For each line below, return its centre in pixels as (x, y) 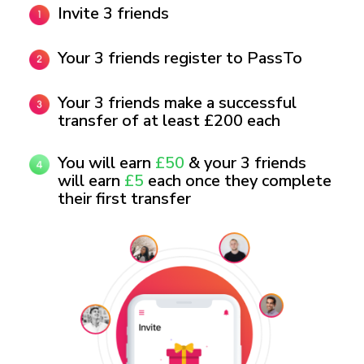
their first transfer (124, 198)
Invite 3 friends (113, 13)
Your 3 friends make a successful (177, 102)
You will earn (106, 162)
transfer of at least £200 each (169, 120)
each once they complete (238, 180)
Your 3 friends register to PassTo (180, 58)
